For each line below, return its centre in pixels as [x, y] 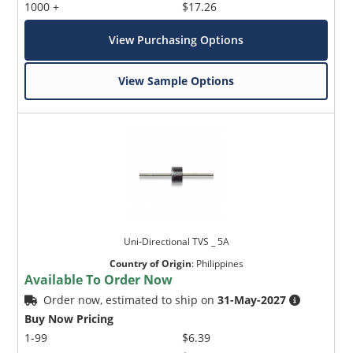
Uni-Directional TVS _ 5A [176, 241]
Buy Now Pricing [69, 318]
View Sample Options [176, 80]
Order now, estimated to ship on [131, 299]
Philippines [219, 263]
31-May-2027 [252, 299]
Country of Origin [150, 263]
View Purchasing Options [176, 39]
